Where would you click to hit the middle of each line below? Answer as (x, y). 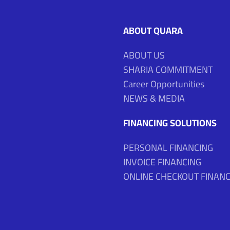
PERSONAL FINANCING (168, 148)
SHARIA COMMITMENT (168, 70)
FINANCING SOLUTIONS (170, 123)
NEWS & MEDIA (154, 99)
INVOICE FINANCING (162, 162)
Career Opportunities (164, 84)
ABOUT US (144, 55)
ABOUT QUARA (153, 31)
